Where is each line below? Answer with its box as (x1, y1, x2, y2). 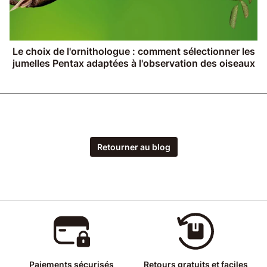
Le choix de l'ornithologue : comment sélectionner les (12, 45, 255, 58)
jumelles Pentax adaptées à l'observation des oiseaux (12, 57, 255, 70)
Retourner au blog (97, 142, 170, 153)
